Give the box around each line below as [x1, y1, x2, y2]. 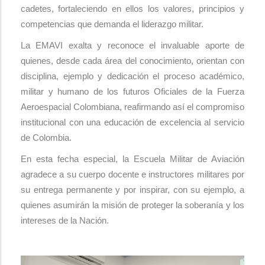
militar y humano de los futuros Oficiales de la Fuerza [21, 86, 244, 97]
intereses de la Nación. [21, 215, 109, 226]
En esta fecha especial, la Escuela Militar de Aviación [21, 154, 244, 164]
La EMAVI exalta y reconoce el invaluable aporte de [21, 40, 244, 51]
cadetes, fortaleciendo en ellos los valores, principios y [21, 4, 244, 14]
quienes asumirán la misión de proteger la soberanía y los [21, 200, 244, 211]
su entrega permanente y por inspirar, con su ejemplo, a [21, 185, 244, 195]
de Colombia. [21, 132, 72, 143]
